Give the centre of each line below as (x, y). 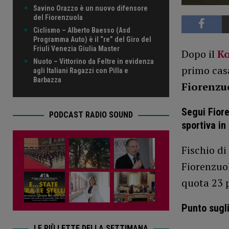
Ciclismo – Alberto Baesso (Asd (82, 30)
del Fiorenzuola (58, 18)
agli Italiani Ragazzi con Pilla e (81, 71)
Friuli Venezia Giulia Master (76, 49)
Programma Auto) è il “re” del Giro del (92, 40)
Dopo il (199, 54)
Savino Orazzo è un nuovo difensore (90, 8)
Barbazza (47, 80)
